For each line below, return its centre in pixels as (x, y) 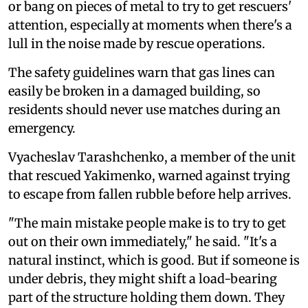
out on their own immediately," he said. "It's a (143, 241)
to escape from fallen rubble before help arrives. (150, 194)
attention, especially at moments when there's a (150, 25)
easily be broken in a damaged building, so (134, 91)
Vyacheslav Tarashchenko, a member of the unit (152, 157)
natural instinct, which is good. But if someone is (154, 260)
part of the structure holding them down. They (146, 297)
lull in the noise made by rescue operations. (137, 43)
